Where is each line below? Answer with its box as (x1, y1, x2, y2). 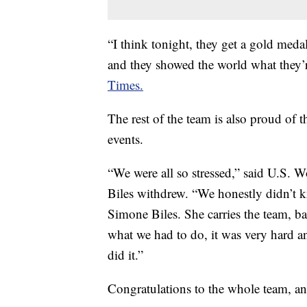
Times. (108, 76, 143, 94)
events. (108, 130, 143, 148)
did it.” (108, 246, 143, 264)
